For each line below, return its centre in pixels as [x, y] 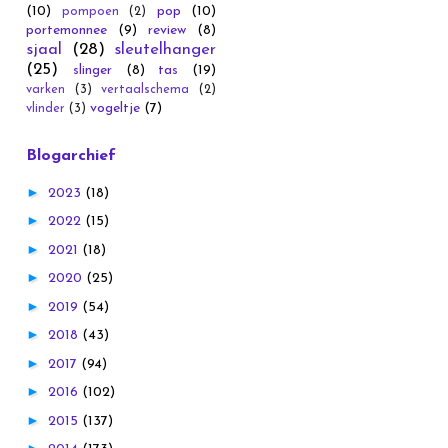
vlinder [45, 109]
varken [45, 90]
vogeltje [115, 109]
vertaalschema [145, 90]
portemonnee [66, 31]
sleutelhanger [165, 50]
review [167, 31]
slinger [92, 71]
